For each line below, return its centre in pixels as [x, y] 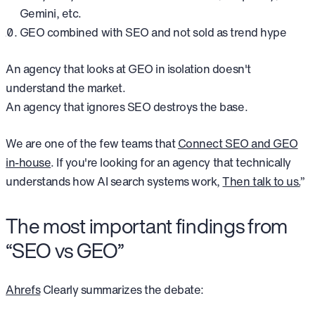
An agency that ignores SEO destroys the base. [127, 107]
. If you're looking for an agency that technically [171, 162]
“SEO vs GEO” [65, 251]
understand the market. [66, 88]
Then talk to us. [261, 181]
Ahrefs [23, 290]
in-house [28, 162]
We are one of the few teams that [92, 143]
